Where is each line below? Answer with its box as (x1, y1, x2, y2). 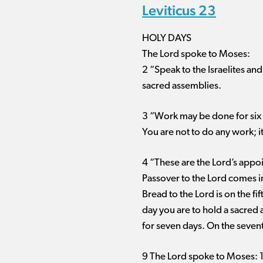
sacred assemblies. (142, 81, 221, 91)
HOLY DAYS (142, 33, 191, 43)
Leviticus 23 (142, 2, 216, 19)
